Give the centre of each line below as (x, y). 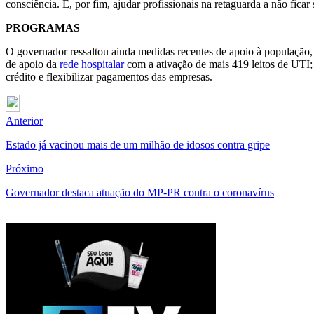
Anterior (24, 121)
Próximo (25, 168)
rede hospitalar (92, 64)
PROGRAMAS (43, 27)
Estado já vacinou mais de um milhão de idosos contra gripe (138, 144)
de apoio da (33, 64)
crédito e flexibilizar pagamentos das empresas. (109, 76)
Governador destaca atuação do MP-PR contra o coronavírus (140, 192)
